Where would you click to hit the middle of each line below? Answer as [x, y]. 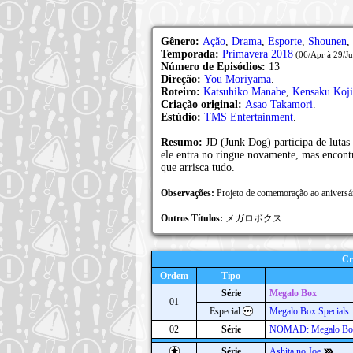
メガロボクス [254, 218]
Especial [226, 311]
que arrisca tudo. [198, 167]
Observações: [189, 193]
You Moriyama [238, 79]
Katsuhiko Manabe [245, 92]
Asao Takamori [279, 104]
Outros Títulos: [193, 218]
